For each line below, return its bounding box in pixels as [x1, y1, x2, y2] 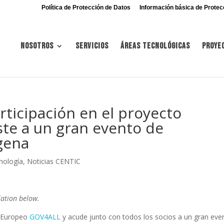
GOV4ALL [29, 212, 61, 221]
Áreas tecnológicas [120, 41, 190, 51]
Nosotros [20, 41, 53, 51]
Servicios [75, 41, 108, 51]
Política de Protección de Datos [41, 4, 130, 11]
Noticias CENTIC [27, 156, 81, 166]
